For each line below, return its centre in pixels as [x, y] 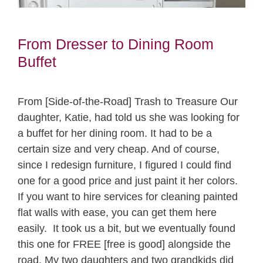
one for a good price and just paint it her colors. [128, 181]
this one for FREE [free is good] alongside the [124, 244]
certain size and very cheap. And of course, [119, 149]
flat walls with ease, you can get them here [117, 212]
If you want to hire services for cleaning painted [128, 196]
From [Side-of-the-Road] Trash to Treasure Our [128, 101]
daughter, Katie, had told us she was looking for [129, 117]
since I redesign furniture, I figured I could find [124, 165]
